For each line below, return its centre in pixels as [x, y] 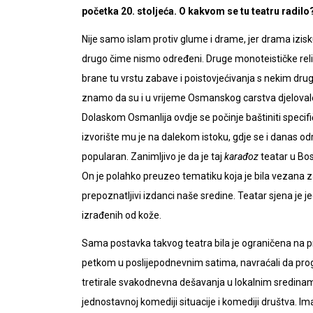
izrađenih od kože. [122, 215]
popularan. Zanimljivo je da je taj [153, 156]
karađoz [241, 156]
